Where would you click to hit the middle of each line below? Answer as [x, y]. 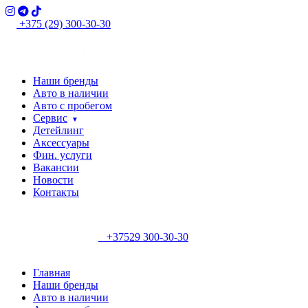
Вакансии [56, 167]
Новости [53, 180]
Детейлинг [58, 130]
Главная [52, 273]
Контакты [56, 192]
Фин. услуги [63, 155]
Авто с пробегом [73, 106]
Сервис [50, 118]
